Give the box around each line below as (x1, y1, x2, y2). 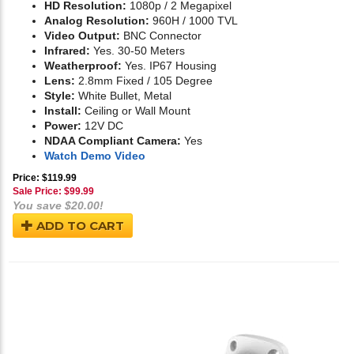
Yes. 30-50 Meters (90, 44, 185, 58)
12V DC (81, 119, 123, 133)
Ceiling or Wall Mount (81, 104, 190, 118)
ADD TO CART (33, 218, 124, 234)
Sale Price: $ (13, 186, 70, 198)
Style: (44, 89, 75, 103)
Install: (44, 104, 81, 118)
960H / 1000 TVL (149, 14, 238, 28)
